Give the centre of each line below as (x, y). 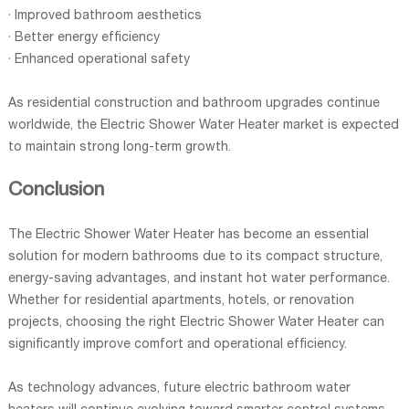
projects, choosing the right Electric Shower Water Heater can (196, 323)
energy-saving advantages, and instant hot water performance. (199, 279)
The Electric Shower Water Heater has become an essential (188, 235)
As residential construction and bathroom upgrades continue (194, 104)
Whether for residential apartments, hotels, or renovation (181, 301)
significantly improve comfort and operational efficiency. (177, 345)
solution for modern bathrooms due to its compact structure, (195, 257)
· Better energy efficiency (84, 38)
